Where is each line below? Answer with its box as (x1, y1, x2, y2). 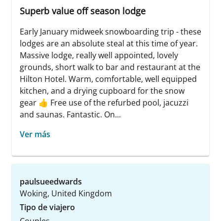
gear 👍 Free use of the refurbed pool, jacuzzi (20, 97, 188, 109)
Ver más (20, 129, 50, 140)
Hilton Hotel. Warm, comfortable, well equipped (20, 74, 197, 85)
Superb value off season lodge (20, 5, 146, 17)
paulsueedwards (20, 176, 82, 187)
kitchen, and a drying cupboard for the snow (20, 85, 184, 97)
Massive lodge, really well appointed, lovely (20, 50, 178, 61)
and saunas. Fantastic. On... (20, 109, 121, 120)
